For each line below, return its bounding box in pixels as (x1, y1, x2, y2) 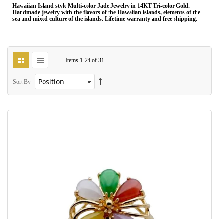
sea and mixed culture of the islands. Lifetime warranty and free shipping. (12, 15, 197, 22)
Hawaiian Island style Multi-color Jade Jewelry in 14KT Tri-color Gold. (12, 2, 190, 10)
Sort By (13, 78, 31, 86)
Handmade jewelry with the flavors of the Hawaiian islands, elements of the (12, 9, 200, 16)
